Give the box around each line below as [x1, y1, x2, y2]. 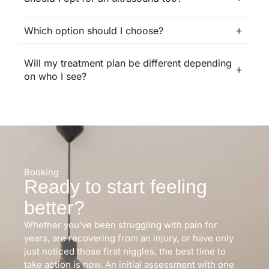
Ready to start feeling [24, 176, 207, 198]
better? [24, 197, 85, 219]
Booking [24, 166, 59, 178]
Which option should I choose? [24, 25, 163, 37]
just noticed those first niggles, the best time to [24, 246, 226, 257]
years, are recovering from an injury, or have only [24, 232, 234, 244]
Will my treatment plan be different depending [24, 57, 232, 69]
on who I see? [24, 70, 86, 82]
